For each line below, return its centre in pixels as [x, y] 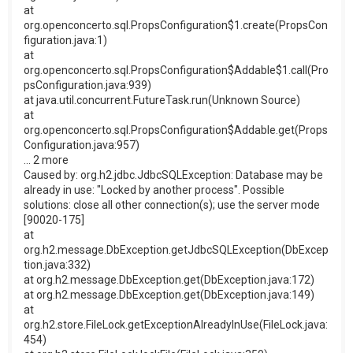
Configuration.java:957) [82, 145]
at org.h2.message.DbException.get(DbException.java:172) [169, 279]
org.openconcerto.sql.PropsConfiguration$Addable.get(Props [176, 130]
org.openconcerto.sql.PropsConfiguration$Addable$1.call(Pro [176, 70]
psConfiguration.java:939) [87, 85]
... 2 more [46, 160]
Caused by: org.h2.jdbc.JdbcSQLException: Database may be [173, 175]
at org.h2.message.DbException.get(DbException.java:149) [169, 294]
